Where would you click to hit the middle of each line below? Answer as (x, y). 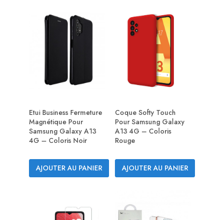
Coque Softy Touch (145, 112)
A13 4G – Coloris (143, 131)
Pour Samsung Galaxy (150, 122)
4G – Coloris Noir (58, 140)
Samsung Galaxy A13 (63, 131)
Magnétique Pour (56, 122)
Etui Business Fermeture (66, 112)
